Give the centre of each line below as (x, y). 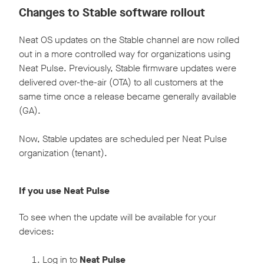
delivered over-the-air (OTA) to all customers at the (121, 82)
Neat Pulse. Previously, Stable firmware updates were (128, 68)
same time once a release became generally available (128, 96)
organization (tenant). (63, 153)
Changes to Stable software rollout (112, 12)
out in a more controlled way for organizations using (125, 54)
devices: (37, 231)
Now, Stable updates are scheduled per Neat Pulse (123, 138)
